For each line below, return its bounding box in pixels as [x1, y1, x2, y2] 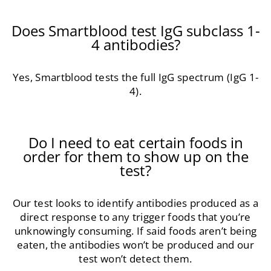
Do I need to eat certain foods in [28, 132, 243, 152]
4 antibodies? [91, 34, 180, 54]
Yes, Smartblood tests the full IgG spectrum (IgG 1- [12, 70, 259, 84]
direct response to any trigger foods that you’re [20, 209, 251, 224]
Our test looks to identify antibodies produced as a [12, 195, 259, 210]
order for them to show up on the [22, 146, 249, 166]
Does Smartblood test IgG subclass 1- [11, 21, 260, 41]
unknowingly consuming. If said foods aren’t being [14, 223, 257, 238]
